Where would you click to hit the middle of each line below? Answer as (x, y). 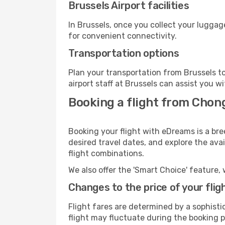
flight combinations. (106, 153)
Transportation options (124, 53)
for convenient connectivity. (123, 36)
